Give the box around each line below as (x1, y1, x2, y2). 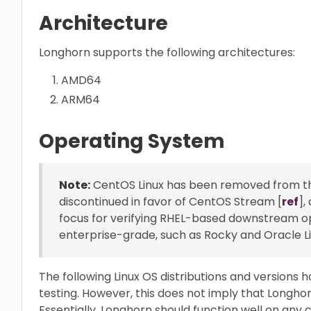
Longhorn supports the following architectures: (39, 44, 295, 61)
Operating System (39, 128, 225, 155)
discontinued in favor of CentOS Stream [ (59, 194, 282, 210)
